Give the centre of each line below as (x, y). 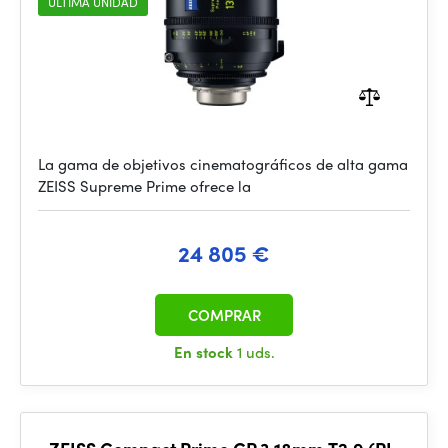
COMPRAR (224, 315)
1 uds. (255, 352)
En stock (205, 352)
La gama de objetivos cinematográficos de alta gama (223, 164)
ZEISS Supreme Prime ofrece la (144, 186)
